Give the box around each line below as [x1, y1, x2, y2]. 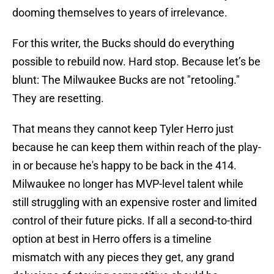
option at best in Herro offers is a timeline [12, 232, 212, 246]
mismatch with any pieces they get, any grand [12, 251, 234, 264]
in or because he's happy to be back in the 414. [12, 159, 237, 172]
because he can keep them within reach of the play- [12, 141, 261, 154]
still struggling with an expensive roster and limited [12, 196, 257, 209]
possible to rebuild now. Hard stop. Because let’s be [12, 55, 261, 68]
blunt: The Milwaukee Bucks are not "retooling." [12, 73, 240, 87]
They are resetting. [12, 92, 104, 105]
